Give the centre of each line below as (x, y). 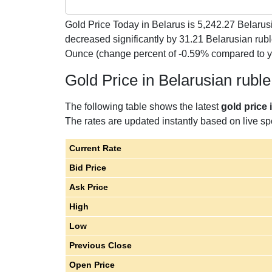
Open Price (92, 265)
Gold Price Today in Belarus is (131, 25)
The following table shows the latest (143, 107)
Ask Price (88, 187)
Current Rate (95, 148)
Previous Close (100, 245)
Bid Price (87, 168)
